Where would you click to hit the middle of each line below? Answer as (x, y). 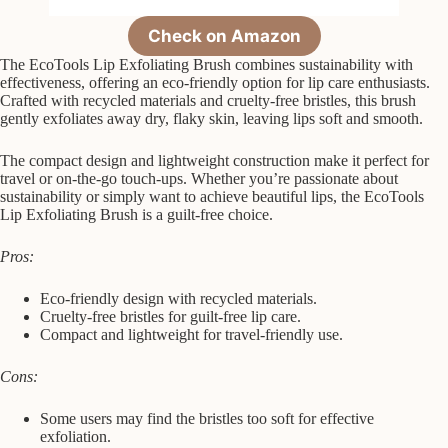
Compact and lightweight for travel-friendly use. (191, 334)
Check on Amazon (224, 35)
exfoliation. (75, 436)
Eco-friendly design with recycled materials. (178, 298)
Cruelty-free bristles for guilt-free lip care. (170, 316)
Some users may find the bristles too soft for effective (207, 418)
